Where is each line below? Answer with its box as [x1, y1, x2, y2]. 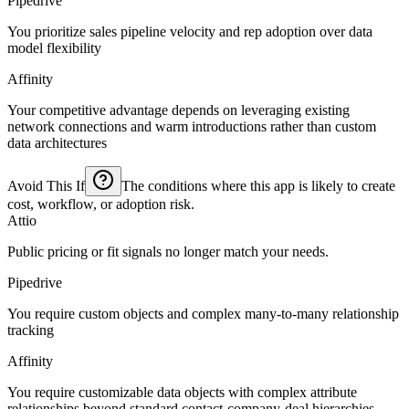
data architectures [7, 134, 107, 151]
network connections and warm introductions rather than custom [7, 118, 376, 134]
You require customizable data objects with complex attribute [7, 383, 357, 400]
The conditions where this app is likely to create [121, 177, 395, 194]
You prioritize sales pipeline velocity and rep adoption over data [7, 23, 372, 39]
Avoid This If [7, 177, 85, 194]
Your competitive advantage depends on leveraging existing [7, 101, 350, 118]
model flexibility [7, 39, 101, 56]
